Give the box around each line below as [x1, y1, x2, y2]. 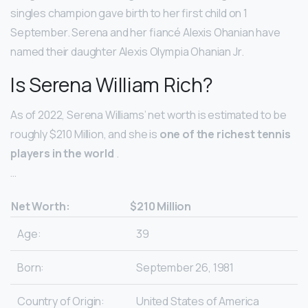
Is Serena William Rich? [10, 71, 213, 99]
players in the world [10, 146, 116, 162]
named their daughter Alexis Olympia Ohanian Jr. [10, 44, 244, 60]
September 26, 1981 [136, 260, 234, 276]
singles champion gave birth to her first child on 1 [10, 5, 247, 21]
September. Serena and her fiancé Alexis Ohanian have [10, 25, 280, 41]
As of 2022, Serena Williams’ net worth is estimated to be [10, 107, 287, 123]
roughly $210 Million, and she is [10, 126, 159, 142]
